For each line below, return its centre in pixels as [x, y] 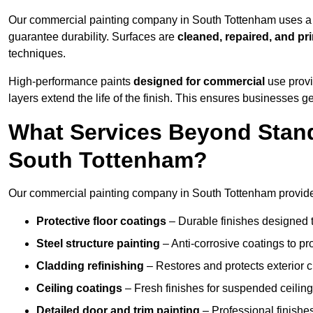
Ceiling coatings [79, 289]
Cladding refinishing [90, 266]
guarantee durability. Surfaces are [93, 37]
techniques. [37, 54]
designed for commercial [199, 82]
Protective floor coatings [101, 221]
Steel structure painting [98, 244]
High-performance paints [71, 82]
